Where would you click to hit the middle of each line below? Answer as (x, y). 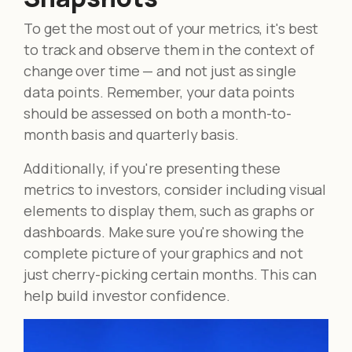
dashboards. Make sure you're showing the (164, 231)
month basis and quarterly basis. (131, 134)
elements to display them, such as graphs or (169, 210)
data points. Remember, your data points (159, 92)
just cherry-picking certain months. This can (170, 274)
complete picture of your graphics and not (163, 253)
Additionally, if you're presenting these (152, 168)
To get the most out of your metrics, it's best (171, 28)
